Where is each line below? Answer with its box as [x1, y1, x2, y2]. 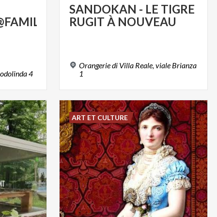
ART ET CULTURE [71, 113, 128, 122]
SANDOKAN [69, 2, 137, 16]
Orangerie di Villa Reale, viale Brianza [78, 60, 197, 70]
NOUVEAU [117, 15, 176, 29]
